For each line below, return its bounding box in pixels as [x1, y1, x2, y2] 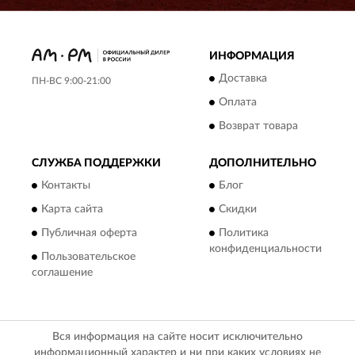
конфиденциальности [209, 243, 322, 255]
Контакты [41, 180, 90, 192]
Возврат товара [219, 120, 298, 132]
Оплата [219, 97, 257, 109]
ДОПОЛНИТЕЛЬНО [209, 157, 316, 169]
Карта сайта [41, 204, 103, 216]
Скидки [219, 204, 257, 216]
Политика [219, 227, 269, 239]
